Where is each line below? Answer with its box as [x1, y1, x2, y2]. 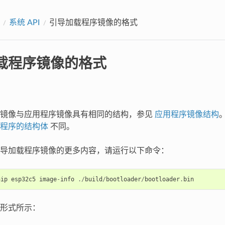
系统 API [9, 18, 40, 27]
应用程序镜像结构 [154, 110, 219, 119]
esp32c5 [11, 175, 36, 183]
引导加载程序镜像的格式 [49, 18, 138, 27]
